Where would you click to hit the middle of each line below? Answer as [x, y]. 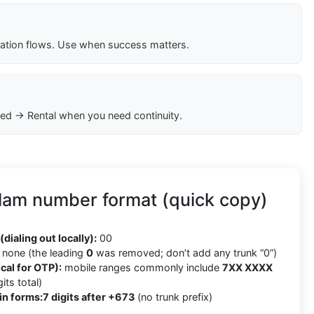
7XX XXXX [247, 268]
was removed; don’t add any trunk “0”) [185, 253]
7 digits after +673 [89, 297]
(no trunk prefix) [173, 297]
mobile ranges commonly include [142, 268]
